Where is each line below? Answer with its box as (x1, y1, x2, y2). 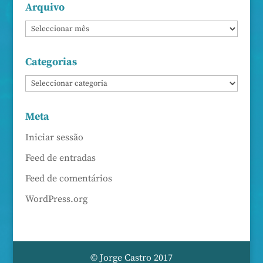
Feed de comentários (25, 173, 112, 185)
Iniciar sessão (25, 131, 83, 144)
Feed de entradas (25, 152, 96, 164)
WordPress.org (25, 193, 87, 205)
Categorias (25, 55, 77, 69)
